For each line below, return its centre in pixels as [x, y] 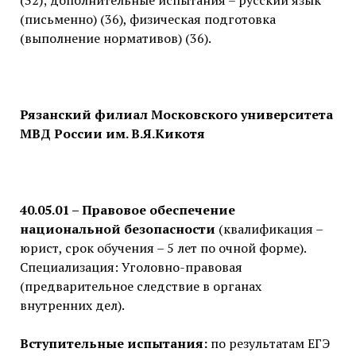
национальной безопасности [117, 229]
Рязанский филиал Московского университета [176, 115]
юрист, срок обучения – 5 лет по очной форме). [163, 248]
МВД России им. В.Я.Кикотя [112, 134]
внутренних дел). [72, 306]
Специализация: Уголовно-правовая [131, 267]
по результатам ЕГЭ [268, 344]
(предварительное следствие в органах [140, 286]
